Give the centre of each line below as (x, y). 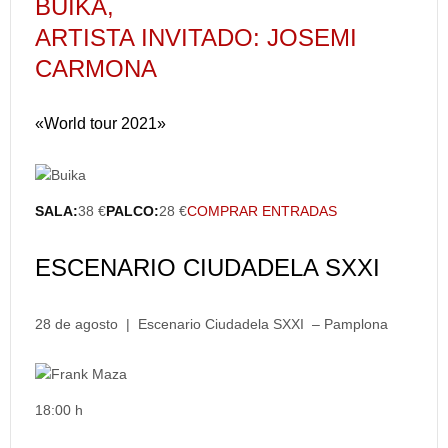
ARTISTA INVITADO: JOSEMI (196, 37)
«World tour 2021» (100, 123)
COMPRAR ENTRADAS (262, 211)
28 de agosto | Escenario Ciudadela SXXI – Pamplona (211, 324)
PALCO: (132, 211)
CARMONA (96, 68)
